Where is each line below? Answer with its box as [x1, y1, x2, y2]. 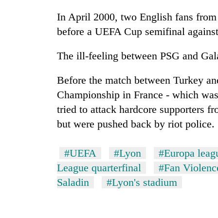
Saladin [57, 176, 89, 189]
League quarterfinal [57, 162, 141, 174]
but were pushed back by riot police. [57, 118, 215, 130]
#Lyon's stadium [107, 176, 177, 189]
